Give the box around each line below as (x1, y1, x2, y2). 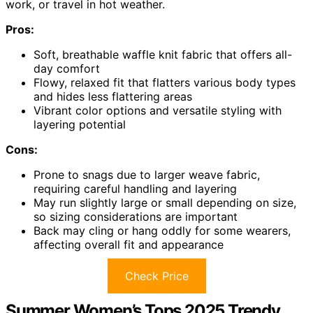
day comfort (34, 61, 100, 76)
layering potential (34, 117, 126, 132)
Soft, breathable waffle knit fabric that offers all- (34, 48, 292, 62)
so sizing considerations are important (34, 210, 238, 224)
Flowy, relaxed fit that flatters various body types (34, 75, 296, 90)
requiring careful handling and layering (34, 182, 237, 196)
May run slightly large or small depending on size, (34, 196, 296, 210)
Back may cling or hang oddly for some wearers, (34, 224, 291, 238)
